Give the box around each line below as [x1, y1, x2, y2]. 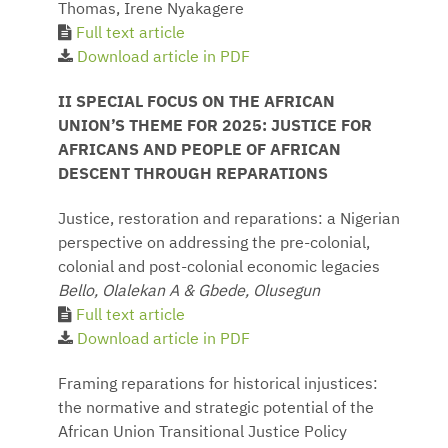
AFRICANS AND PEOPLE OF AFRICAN [58, 142, 341, 159]
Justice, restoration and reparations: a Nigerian [58, 211, 400, 228]
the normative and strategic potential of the [58, 400, 374, 417]
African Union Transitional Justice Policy [58, 424, 347, 441]
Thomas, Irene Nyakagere [58, 2, 244, 19]
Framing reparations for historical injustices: [58, 376, 378, 393]
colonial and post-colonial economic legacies [58, 259, 380, 276]
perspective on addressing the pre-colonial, [58, 235, 370, 252]
